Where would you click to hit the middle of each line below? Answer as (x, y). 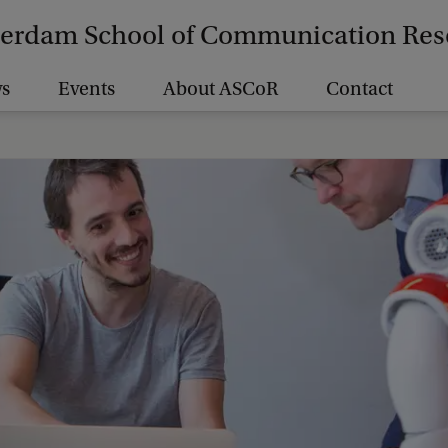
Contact (359, 89)
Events (86, 89)
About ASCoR (220, 89)
